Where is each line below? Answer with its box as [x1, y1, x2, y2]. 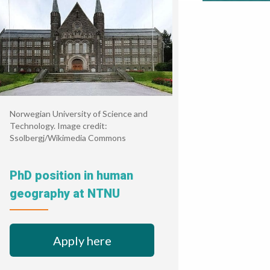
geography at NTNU [10, 186, 120, 201]
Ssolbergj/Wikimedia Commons [10, 133, 126, 143]
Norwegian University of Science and [10, 108, 148, 119]
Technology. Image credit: [10, 121, 107, 131]
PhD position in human [10, 168, 133, 183]
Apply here [52, 233, 111, 248]
